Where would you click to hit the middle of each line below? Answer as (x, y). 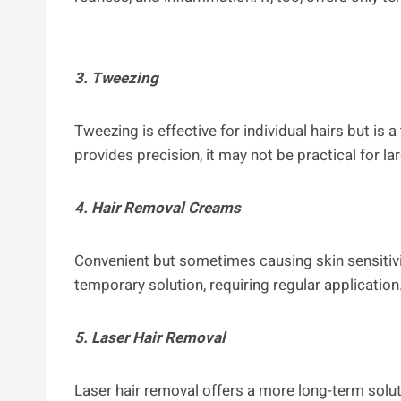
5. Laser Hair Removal (150, 337)
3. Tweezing (116, 78)
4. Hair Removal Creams (158, 208)
